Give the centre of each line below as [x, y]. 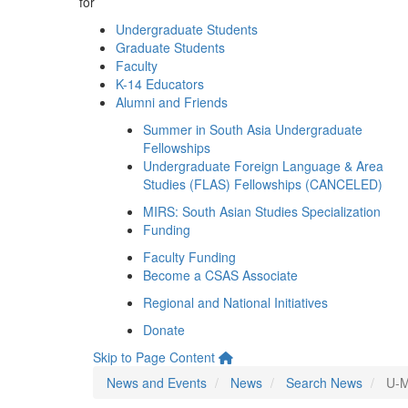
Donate [164, 330]
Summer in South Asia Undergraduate [253, 129]
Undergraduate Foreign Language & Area [263, 166]
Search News [324, 382]
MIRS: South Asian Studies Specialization [262, 211]
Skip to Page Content [154, 357]
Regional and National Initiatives [235, 302]
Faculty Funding [189, 257]
